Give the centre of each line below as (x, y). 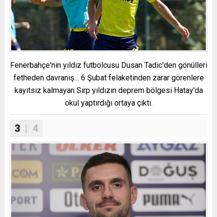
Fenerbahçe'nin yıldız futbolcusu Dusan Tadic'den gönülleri (108, 65)
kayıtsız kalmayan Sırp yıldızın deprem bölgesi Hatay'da (108, 90)
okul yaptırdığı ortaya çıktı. (108, 103)
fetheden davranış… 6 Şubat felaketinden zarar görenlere (108, 77)
